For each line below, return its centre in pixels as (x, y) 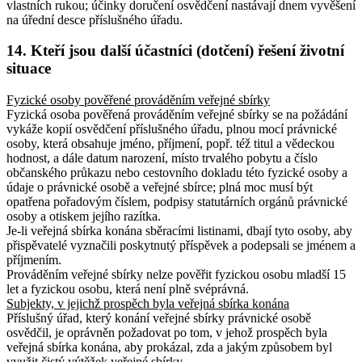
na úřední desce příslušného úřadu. (95, 19)
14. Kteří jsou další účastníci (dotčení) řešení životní (175, 51)
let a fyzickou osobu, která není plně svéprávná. (128, 289)
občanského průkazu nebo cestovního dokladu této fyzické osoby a (177, 173)
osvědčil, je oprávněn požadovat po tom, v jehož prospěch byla (167, 333)
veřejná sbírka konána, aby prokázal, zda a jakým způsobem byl (169, 347)
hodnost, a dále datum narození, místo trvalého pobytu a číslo (162, 158)
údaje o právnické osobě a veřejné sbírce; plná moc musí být (160, 187)
